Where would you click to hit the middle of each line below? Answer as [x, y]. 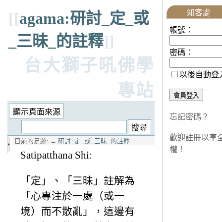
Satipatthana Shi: [56, 155]
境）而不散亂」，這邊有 [78, 211]
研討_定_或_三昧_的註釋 [94, 141]
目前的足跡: [31, 141]
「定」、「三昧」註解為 [78, 180]
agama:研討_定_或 [84, 18]
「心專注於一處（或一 [72, 196]
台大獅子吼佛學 [89, 66]
